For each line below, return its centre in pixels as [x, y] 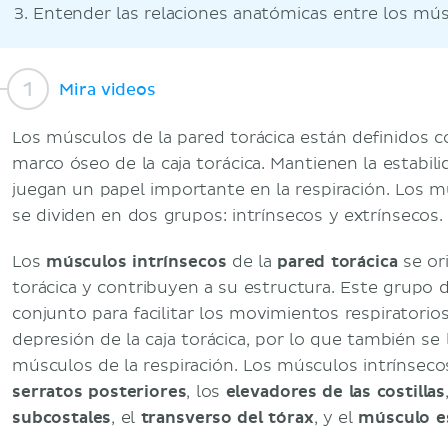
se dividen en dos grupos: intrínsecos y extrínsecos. [227, 216]
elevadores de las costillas [335, 392]
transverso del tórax [227, 418]
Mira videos [107, 89]
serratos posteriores [99, 392]
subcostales [62, 418]
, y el [336, 418]
